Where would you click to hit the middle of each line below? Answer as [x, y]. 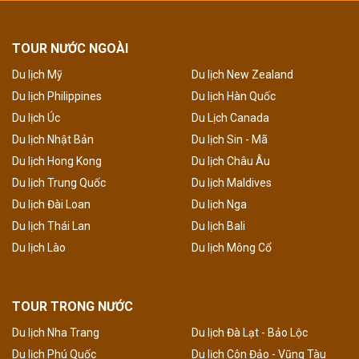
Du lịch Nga [219, 205]
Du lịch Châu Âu [231, 161]
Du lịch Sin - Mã [230, 140]
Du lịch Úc [36, 118]
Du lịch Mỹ [37, 75]
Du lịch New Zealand [242, 75]
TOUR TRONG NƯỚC [73, 307]
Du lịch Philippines [57, 97]
